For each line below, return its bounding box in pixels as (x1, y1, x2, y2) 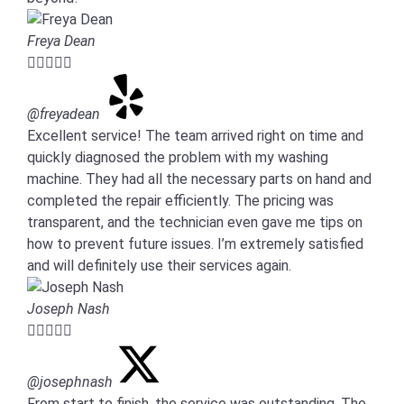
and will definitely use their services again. (27, 257, 291, 274)
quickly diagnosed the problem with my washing (27, 149, 328, 166)
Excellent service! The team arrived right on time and (27, 127, 363, 144)
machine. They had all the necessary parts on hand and (27, 170, 372, 188)
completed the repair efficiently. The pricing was (27, 192, 334, 209)
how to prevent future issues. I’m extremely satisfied (27, 235, 363, 252)
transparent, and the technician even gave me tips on (27, 214, 363, 231)
